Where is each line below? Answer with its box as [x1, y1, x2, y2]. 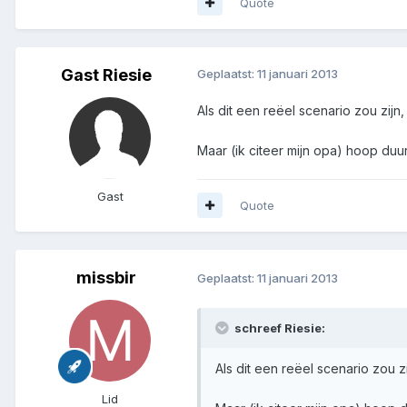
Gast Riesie [61, 65, 152, 84]
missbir [76, 267, 136, 287]
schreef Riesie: [232, 320, 325, 335]
